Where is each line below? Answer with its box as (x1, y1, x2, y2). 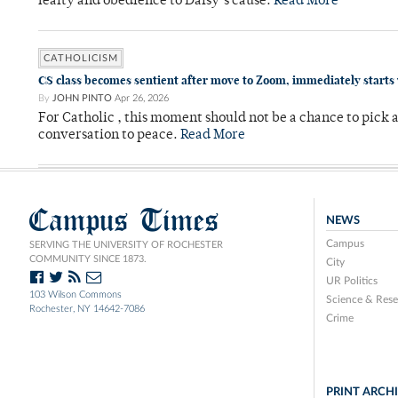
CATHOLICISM (44, 53, 118, 64)
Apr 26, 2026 (115, 93, 169, 104)
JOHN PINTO (52, 93, 112, 104)
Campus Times (29, 200, 219, 241)
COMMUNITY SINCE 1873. (29, 254, 147, 265)
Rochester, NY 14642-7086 (29, 304, 145, 314)
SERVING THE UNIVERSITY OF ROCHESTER (29, 240, 223, 251)
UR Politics (325, 275, 378, 287)
